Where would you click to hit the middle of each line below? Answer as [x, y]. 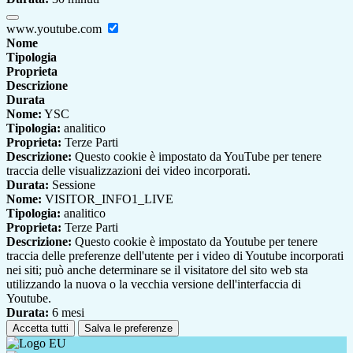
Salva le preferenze [128, 329]
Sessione [72, 185]
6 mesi [67, 313]
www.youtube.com [56, 29]
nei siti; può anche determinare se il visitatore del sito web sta [157, 270]
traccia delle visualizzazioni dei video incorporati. [128, 171]
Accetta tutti [41, 329]
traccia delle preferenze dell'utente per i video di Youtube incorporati [175, 256]
